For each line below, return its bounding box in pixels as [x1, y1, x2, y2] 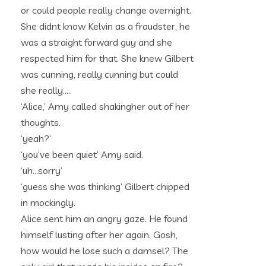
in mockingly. [21, 197, 75, 208]
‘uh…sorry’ [21, 164, 62, 176]
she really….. [21, 84, 72, 96]
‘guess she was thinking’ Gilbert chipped [21, 180, 189, 192]
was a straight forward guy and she [21, 36, 172, 48]
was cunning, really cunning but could [21, 68, 178, 80]
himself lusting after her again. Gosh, [21, 229, 178, 240]
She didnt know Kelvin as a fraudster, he [21, 20, 190, 32]
